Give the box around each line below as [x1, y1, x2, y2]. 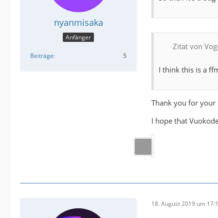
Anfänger [66, 33, 91, 41]
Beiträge [30, 51, 54, 60]
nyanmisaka [54, 17, 103, 29]
